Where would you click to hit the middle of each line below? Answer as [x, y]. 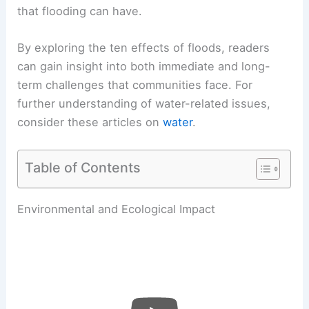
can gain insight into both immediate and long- [144, 67]
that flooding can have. [80, 11]
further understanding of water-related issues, [144, 104]
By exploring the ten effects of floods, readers [144, 48]
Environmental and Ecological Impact [117, 209]
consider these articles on [90, 122]
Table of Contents [83, 167]
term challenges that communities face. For [135, 85]
